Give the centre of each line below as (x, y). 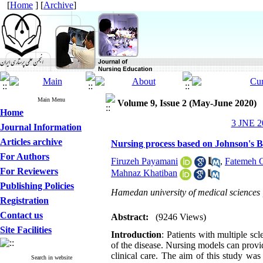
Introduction (136, 235)
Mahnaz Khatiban (144, 173)
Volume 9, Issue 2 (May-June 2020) (187, 103)
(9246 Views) (181, 217)
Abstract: (130, 217)
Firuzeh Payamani (144, 161)
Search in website (51, 257)
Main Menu (51, 100)
